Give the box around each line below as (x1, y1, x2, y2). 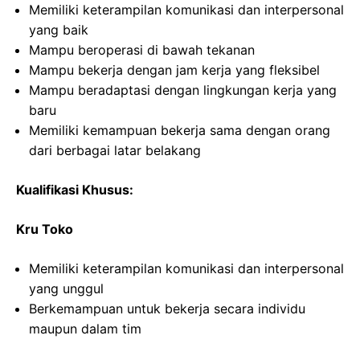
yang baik (29, 22, 88, 38)
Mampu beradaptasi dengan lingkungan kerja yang (29, 82, 337, 98)
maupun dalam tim (29, 321, 141, 337)
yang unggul (29, 280, 104, 297)
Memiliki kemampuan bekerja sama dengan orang (29, 122, 330, 138)
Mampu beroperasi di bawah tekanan (29, 42, 255, 58)
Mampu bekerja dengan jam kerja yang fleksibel (29, 62, 320, 78)
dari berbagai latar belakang (29, 142, 201, 158)
